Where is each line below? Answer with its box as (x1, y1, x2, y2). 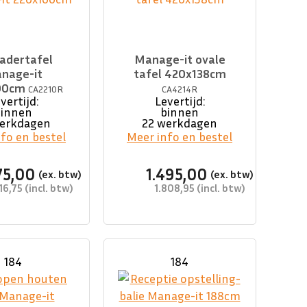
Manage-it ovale (134, 51, 225, 67)
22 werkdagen (142, 115, 218, 131)
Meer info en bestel (127, 129, 233, 145)
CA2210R (28, 83, 64, 95)
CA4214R (162, 83, 198, 95)
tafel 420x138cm (133, 66, 226, 82)
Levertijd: (154, 93, 205, 109)
